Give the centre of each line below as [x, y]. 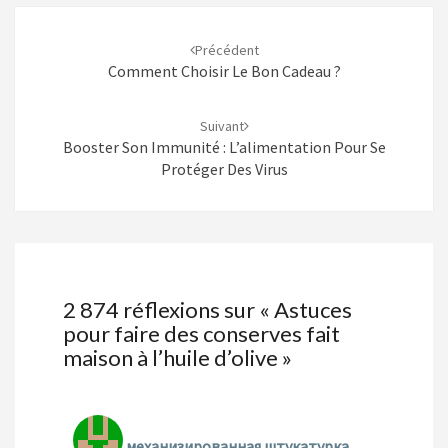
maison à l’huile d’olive [170, 358]
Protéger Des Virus [224, 169]
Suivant [221, 126]
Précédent [226, 50]
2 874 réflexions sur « [168, 310]
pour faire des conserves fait [201, 334]
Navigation [67, 18]
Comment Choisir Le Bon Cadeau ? [224, 71]
